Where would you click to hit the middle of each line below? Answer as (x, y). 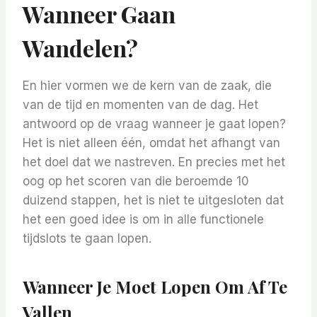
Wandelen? (80, 48)
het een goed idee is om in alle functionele (143, 220)
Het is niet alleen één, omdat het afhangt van (151, 143)
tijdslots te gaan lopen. (87, 239)
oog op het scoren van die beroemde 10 (136, 181)
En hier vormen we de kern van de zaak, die (147, 86)
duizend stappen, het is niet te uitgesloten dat (153, 201)
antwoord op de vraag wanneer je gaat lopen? (154, 124)
